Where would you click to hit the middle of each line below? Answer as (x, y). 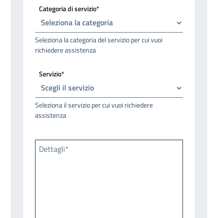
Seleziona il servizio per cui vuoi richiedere (94, 105)
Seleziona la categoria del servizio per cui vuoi (99, 39)
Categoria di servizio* (69, 8)
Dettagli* (54, 149)
